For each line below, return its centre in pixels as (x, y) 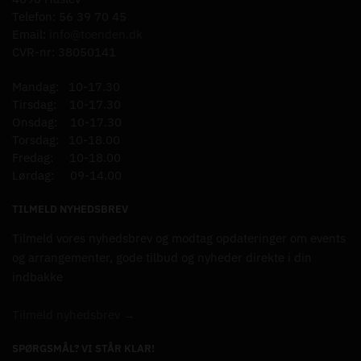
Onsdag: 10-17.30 (67, 122)
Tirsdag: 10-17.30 (66, 104)
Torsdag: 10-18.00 (66, 139)
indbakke (37, 277)
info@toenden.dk (96, 34)
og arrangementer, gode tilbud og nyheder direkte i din (162, 258)
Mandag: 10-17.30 (66, 86)
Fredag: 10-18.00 (66, 157)
